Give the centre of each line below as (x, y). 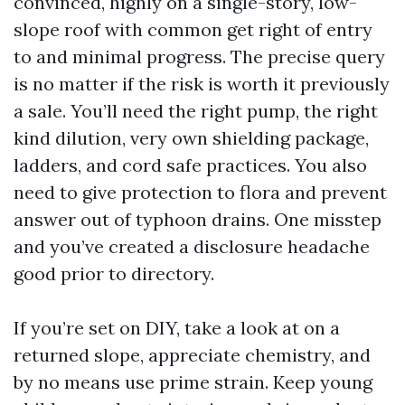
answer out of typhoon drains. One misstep (198, 219)
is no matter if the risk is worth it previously (202, 83)
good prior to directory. (114, 273)
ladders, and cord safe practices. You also (190, 165)
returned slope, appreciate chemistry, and (192, 354)
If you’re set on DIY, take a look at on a (177, 327)
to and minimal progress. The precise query (199, 56)
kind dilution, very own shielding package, (191, 137)
